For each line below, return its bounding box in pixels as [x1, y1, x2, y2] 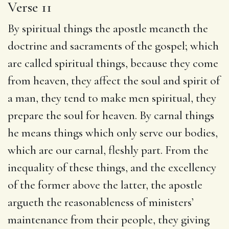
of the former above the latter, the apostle [8, 177, 202, 192]
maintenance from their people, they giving [8, 212, 210, 227]
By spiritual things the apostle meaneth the [8, 21, 208, 36]
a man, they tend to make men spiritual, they [8, 90, 216, 105]
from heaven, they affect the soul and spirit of [8, 73, 220, 88]
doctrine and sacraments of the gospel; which [8, 38, 219, 53]
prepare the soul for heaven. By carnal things [8, 108, 214, 123]
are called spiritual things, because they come [8, 56, 218, 71]
